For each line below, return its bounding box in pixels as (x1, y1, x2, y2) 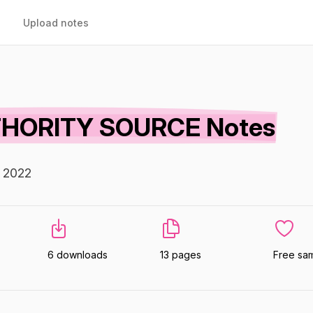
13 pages (160, 249, 202, 261)
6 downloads (47, 249, 108, 261)
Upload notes (23, 17, 89, 29)
